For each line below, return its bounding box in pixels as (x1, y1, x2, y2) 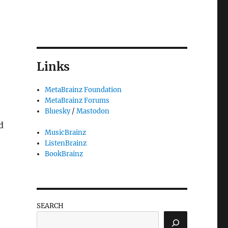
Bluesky (45, 107, 71, 116)
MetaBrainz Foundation (45, 85, 122, 95)
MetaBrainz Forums (45, 96, 110, 105)
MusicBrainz (45, 128, 87, 137)
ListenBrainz (45, 139, 87, 148)
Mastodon (76, 107, 110, 116)
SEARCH (36, 202, 64, 211)
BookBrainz (45, 150, 83, 159)
